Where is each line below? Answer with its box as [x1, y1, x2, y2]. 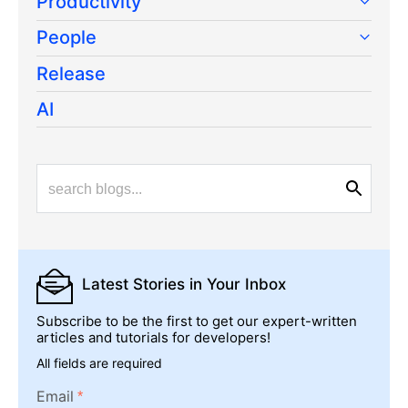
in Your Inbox [189, 275, 286, 294]
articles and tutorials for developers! [36, 329, 270, 347]
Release [36, 63, 106, 86]
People [36, 26, 97, 49]
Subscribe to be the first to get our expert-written [36, 312, 357, 331]
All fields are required [36, 355, 162, 372]
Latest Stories [82, 275, 189, 294]
